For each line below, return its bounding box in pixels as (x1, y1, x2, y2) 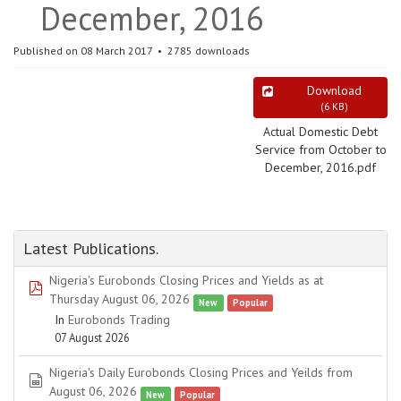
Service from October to (254, 141, 387, 158)
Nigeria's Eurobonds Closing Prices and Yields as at (49, 272, 323, 288)
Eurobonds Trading (68, 311, 170, 328)
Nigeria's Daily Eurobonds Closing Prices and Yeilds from (49, 364, 353, 380)
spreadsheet (42, 372, 109, 388)
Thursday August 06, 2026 (49, 291, 190, 307)
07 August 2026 (55, 330, 130, 345)
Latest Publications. (23, 238, 158, 259)
